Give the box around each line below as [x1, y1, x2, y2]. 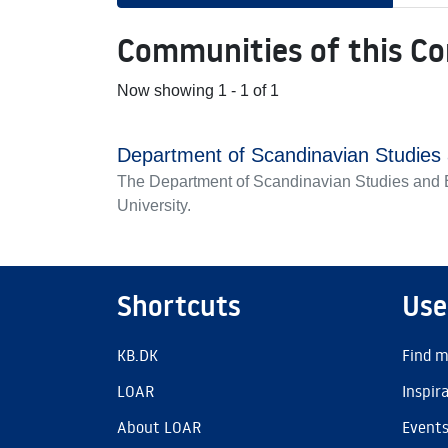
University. [117, 197, 191, 214]
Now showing [117, 81, 218, 99]
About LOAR [117, 417, 201, 437]
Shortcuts [117, 287, 241, 325]
